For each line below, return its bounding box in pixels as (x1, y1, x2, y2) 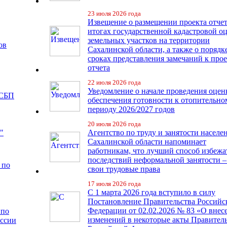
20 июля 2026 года (88, 120, 141, 128)
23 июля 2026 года (88, 10, 141, 17)
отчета (88, 63, 110, 72)
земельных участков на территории (88, 36, 210, 45)
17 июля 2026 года (88, 180, 141, 187)
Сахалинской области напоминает (88, 137, 206, 146)
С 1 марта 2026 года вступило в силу (88, 188, 215, 197)
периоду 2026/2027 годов (88, 105, 175, 113)
